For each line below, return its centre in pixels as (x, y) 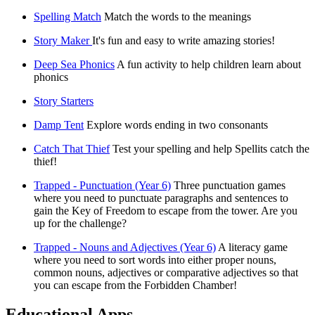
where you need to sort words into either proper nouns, (155, 259)
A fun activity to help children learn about (209, 64)
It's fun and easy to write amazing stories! (184, 40)
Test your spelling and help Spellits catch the (211, 148)
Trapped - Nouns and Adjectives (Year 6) (125, 247)
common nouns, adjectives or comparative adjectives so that (166, 272)
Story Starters (64, 101)
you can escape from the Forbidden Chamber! (135, 285)
